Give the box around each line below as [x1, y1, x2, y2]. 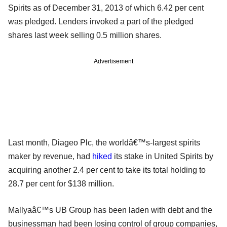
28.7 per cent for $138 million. [8, 179, 114, 188]
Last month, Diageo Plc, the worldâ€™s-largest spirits [8, 138, 200, 147]
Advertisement [94, 57, 133, 65]
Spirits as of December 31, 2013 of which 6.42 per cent [8, 3, 204, 12]
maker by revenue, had [8, 152, 92, 161]
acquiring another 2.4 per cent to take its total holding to [8, 165, 206, 174]
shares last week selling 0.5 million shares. [8, 30, 162, 40]
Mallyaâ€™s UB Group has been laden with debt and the [8, 205, 212, 214]
